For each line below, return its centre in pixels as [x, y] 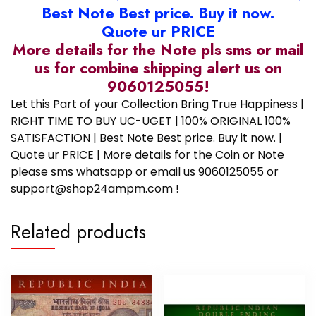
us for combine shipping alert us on [158, 68]
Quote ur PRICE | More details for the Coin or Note [147, 155]
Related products [78, 232]
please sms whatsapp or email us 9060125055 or [145, 172]
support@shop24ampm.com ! [95, 189]
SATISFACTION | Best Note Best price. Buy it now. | [146, 138]
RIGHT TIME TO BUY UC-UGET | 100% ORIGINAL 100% [151, 121]
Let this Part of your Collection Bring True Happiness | [157, 104]
